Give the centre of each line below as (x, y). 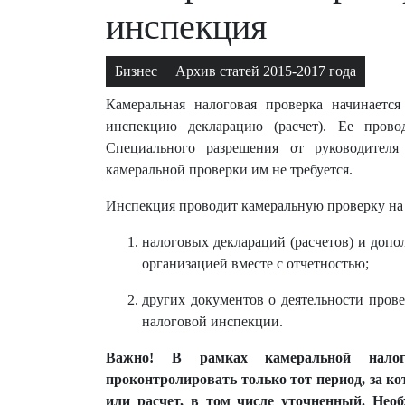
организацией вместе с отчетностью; (255, 264)
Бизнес (136, 71)
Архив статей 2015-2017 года (266, 71)
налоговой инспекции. (212, 321)
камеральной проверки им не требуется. (229, 170)
